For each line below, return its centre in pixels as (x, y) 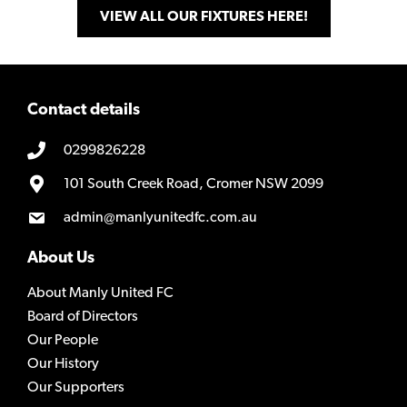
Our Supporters (76, 387)
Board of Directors (83, 317)
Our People (63, 340)
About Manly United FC (100, 293)
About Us (61, 258)
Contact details (84, 110)
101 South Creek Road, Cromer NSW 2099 (194, 184)
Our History (63, 364)
